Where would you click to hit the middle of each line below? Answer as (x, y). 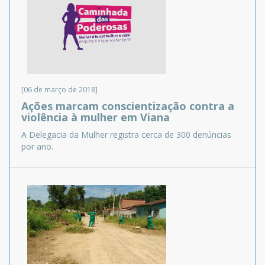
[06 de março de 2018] (59, 90)
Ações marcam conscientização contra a (128, 106)
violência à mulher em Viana (96, 117)
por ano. (37, 147)
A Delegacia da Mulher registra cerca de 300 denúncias (126, 135)
